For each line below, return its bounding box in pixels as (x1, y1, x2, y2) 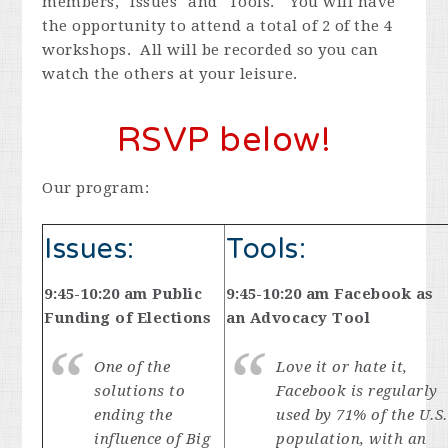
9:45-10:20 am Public (44, 285, 203, 303)
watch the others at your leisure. (42, 65, 298, 83)
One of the (94, 358, 171, 376)
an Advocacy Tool (226, 309, 371, 327)
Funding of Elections (44, 309, 212, 327)
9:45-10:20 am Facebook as (226, 285, 434, 303)
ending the (94, 406, 173, 424)
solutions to (94, 382, 186, 400)
